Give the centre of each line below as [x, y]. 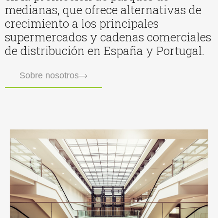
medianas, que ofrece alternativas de [103, 9]
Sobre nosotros [49, 75]
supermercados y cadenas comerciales [108, 37]
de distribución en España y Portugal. [105, 50]
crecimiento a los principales [82, 23]
